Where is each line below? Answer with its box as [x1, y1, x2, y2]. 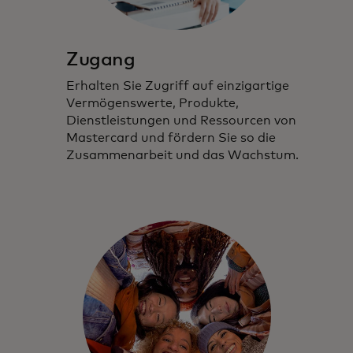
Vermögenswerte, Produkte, [66, 96, 239, 110]
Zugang [66, 50, 136, 69]
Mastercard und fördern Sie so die [66, 131, 276, 144]
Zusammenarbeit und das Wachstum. [66, 148, 299, 162]
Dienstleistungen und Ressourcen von [66, 113, 296, 127]
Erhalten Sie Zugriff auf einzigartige [66, 79, 289, 92]
